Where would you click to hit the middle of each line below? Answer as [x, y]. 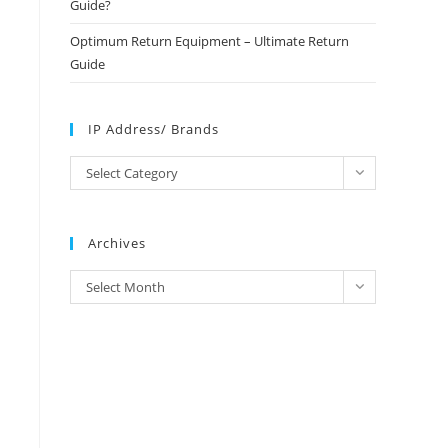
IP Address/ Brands [153, 128]
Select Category [132, 172]
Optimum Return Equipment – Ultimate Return [209, 40]
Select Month [125, 286]
